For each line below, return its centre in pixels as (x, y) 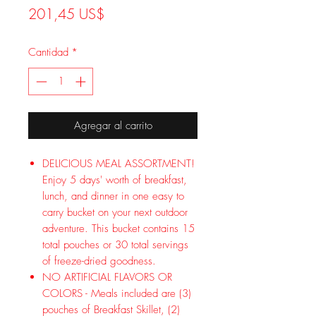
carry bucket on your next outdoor (115, 212)
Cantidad (48, 52)
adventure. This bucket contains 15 (119, 228)
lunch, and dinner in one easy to (113, 196)
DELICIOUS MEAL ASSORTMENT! (119, 163)
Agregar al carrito (113, 125)
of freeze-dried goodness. (99, 261)
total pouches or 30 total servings (115, 244)
